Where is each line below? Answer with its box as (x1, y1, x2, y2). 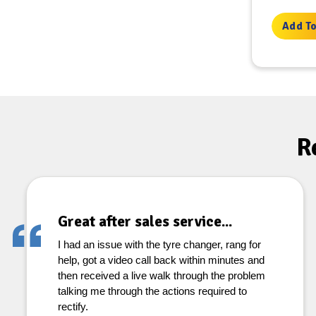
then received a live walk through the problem (57, 269, 265, 281)
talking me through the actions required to (57, 285, 247, 297)
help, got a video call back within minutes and (57, 254, 265, 266)
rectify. (57, 300, 88, 312)
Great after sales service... (57, 212, 232, 231)
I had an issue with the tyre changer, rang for (57, 238, 261, 250)
